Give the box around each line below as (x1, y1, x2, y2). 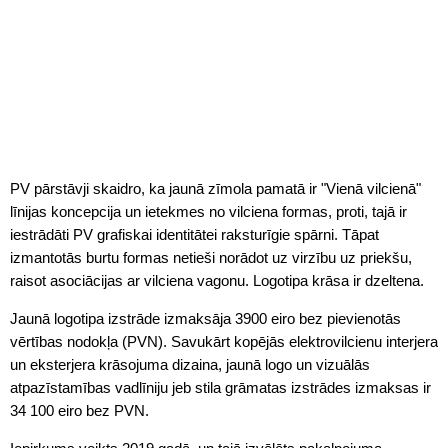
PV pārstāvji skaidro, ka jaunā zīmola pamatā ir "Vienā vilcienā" (10, 180, 421, 198)
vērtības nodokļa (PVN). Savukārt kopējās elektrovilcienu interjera (10, 333, 438, 351)
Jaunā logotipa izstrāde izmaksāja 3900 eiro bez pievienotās (10, 310, 401, 328)
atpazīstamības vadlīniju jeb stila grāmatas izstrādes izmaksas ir (10, 379, 431, 397)
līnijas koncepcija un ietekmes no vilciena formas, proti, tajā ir (10, 203, 407, 221)
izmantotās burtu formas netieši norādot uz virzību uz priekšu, (10, 249, 412, 267)
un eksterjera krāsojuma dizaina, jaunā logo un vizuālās (10, 356, 370, 374)
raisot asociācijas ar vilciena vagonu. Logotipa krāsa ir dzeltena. (10, 272, 424, 290)
